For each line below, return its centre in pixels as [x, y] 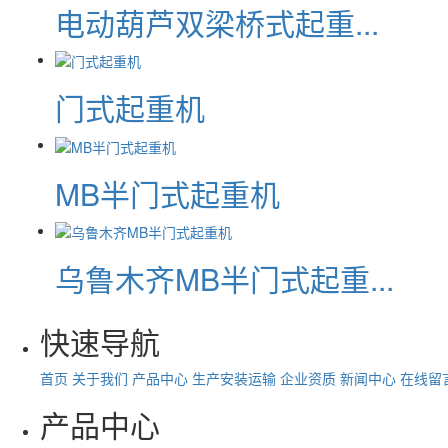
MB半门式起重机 [167, 193]
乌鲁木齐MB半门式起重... [224, 278]
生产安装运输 [234, 377]
